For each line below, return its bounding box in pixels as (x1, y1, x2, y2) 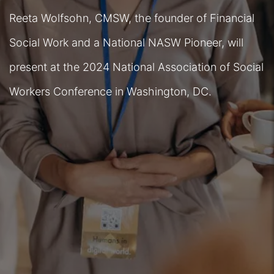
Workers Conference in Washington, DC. (9, 85, 212, 98)
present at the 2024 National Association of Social (9, 61, 264, 73)
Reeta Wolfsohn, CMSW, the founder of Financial (9, 12, 254, 24)
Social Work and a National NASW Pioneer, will (9, 36, 243, 49)
